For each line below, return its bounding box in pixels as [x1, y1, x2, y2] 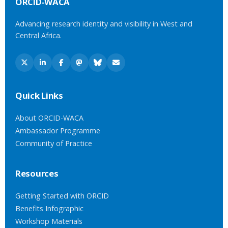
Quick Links [15, 90, 63, 101]
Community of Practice [15, 138, 92, 148]
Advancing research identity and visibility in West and [15, 19, 192, 28]
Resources [15, 167, 59, 179]
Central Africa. [15, 31, 62, 40]
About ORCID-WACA [15, 113, 83, 123]
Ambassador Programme [15, 126, 100, 135]
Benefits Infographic [15, 204, 83, 213]
